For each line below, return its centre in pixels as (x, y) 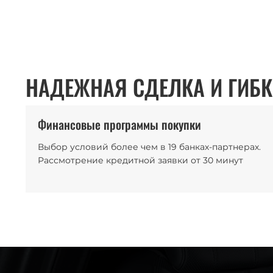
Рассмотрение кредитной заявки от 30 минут (140, 160)
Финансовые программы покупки (119, 124)
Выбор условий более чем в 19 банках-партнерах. (149, 147)
